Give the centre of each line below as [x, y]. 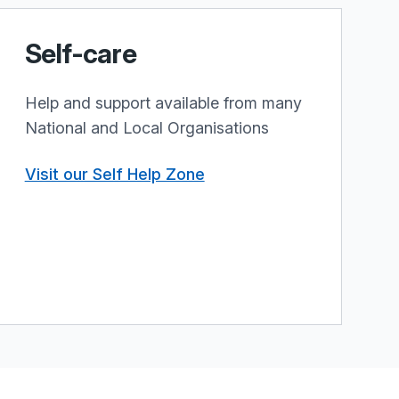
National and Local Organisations [147, 128]
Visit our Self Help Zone [114, 174]
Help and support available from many [163, 103]
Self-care [80, 53]
